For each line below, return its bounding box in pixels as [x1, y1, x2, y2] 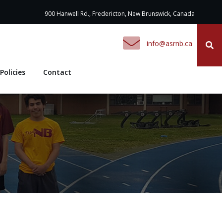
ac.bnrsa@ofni [147, 39, 192, 48]
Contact [43, 67, 71, 77]
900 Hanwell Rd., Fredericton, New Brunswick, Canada [45, 9, 195, 18]
